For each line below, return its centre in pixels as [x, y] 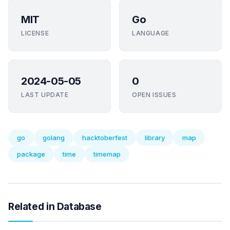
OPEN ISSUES [154, 95]
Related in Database [55, 206]
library [155, 138]
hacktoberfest [105, 138]
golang [54, 138]
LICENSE [35, 33]
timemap [107, 154]
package [31, 154]
